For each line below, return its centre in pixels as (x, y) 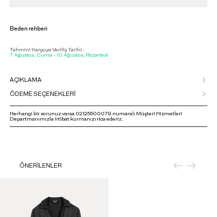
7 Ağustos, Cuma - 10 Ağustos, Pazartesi (59, 55)
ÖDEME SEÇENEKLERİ (43, 94)
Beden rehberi (29, 28)
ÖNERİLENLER (41, 165)
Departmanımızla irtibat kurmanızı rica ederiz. (66, 119)
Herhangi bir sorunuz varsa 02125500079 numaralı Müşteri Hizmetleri (96, 113)
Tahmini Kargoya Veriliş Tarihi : (47, 49)
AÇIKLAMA (26, 80)
